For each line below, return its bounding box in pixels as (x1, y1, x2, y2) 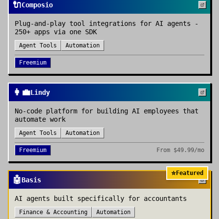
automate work (15, 115, 66, 123)
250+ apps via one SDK (15, 28, 97, 36)
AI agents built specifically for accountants (15, 195, 187, 202)
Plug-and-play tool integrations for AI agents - (15, 20, 198, 27)
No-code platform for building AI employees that (15, 107, 198, 115)
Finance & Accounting (19, 209, 88, 216)
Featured (176, 170, 203, 176)
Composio (22, 1, 53, 9)
